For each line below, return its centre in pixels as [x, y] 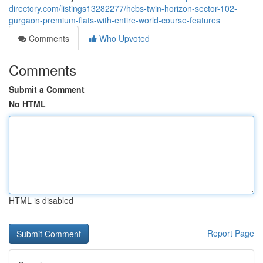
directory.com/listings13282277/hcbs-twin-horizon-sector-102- [123, 8]
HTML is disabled [41, 200]
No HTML [27, 104]
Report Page [231, 233]
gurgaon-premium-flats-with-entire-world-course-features [114, 20]
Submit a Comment [47, 89]
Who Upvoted [123, 38]
